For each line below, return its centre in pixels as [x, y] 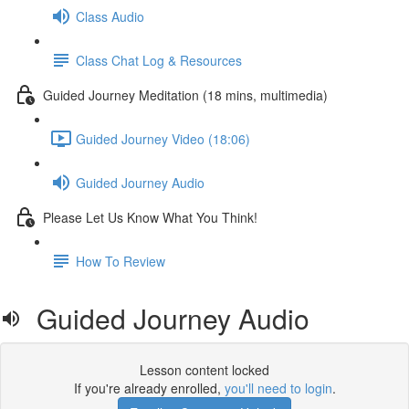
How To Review [121, 261]
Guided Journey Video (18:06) [163, 138]
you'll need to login [278, 388]
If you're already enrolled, [149, 388]
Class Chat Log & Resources [159, 60]
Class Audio [110, 16]
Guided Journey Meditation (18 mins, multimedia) [185, 94]
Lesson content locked [204, 370]
